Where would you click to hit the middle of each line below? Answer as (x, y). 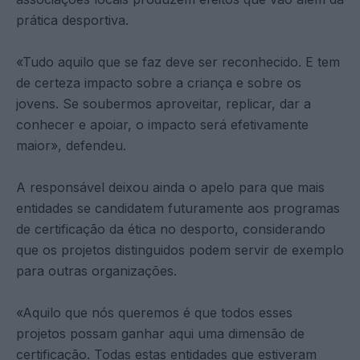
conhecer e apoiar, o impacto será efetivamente (162, 124)
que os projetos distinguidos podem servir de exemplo (180, 250)
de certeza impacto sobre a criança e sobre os (159, 82)
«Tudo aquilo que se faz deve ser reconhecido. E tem (178, 61)
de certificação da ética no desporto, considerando (171, 229)
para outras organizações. (96, 270)
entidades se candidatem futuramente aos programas (178, 208)
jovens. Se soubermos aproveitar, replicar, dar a (164, 103)
